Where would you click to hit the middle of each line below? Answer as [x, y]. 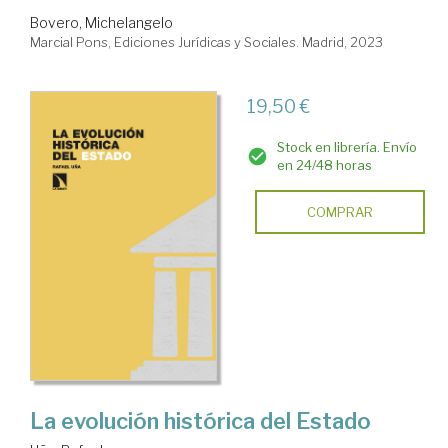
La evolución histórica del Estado [200, 420]
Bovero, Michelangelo [101, 22]
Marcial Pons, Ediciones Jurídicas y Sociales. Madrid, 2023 [206, 41]
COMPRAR [339, 211]
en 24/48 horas [324, 164]
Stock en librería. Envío [346, 146]
